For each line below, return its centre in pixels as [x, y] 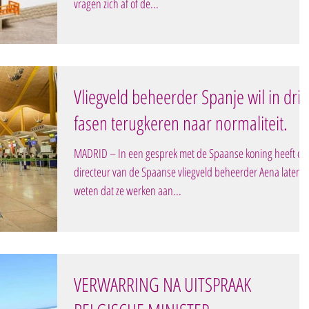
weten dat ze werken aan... [128, 191]
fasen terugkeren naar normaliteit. [181, 123]
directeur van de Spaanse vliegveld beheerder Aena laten [188, 172]
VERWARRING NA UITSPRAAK [162, 284]
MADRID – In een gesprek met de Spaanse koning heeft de [191, 153]
